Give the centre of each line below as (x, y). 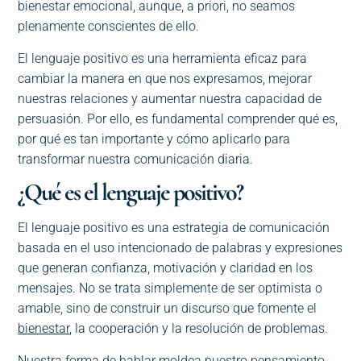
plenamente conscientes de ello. (109, 27)
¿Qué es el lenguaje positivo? (131, 193)
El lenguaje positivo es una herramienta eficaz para (163, 58)
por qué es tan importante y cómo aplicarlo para (154, 139)
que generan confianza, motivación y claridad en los (166, 268)
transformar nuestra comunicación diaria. (136, 159)
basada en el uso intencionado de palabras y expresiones (180, 248)
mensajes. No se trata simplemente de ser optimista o (170, 288)
